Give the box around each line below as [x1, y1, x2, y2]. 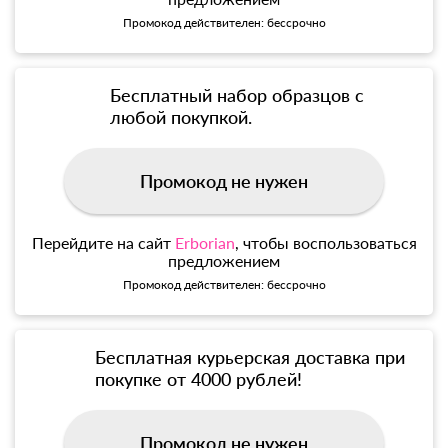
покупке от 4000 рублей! [95, 368, 303, 391]
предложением [168, 251, 280, 271]
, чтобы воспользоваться [234, 233, 417, 253]
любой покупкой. [110, 106, 253, 129]
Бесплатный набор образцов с [110, 84, 365, 107]
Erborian [174, 233, 235, 253]
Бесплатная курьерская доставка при [95, 346, 406, 369]
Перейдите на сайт [31, 233, 175, 253]
